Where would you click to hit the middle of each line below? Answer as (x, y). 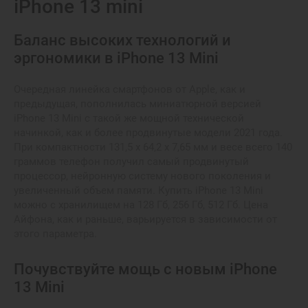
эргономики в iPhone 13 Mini (116, 58)
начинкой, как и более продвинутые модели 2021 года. (148, 133)
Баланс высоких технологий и (122, 40)
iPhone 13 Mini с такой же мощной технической (129, 118)
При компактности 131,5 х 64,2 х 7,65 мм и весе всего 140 (153, 147)
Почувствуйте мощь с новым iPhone (145, 269)
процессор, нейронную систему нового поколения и (142, 176)
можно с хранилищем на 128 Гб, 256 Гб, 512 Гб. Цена (141, 205)
